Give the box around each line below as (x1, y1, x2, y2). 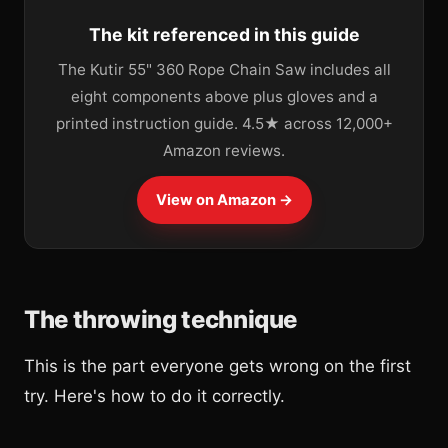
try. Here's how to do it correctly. (24, 385, 285, 406)
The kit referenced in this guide (88, 23, 360, 45)
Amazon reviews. (163, 140, 285, 160)
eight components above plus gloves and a (70, 86, 378, 106)
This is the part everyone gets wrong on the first (24, 355, 411, 376)
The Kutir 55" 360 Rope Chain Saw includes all (57, 59, 391, 79)
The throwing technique (24, 304, 298, 334)
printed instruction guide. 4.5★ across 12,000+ (55, 113, 393, 133)
